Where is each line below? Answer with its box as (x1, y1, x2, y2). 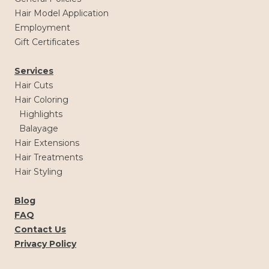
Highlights (19, 108, 62, 119)
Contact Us (14, 223, 66, 235)
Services (14, 65, 53, 76)
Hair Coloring (14, 94, 68, 105)
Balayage (19, 122, 58, 134)
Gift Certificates (14, 36, 79, 47)
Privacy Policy (14, 238, 76, 249)
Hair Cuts (14, 79, 53, 91)
